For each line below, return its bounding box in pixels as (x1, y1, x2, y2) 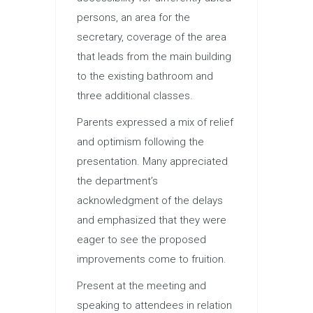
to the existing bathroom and (77, 70, 213, 83)
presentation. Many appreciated (77, 155, 228, 168)
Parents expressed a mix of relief (77, 116, 233, 129)
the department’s (77, 175, 158, 188)
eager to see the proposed (77, 233, 206, 247)
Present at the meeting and (77, 279, 206, 293)
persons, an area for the (77, 11, 190, 24)
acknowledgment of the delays (77, 194, 223, 208)
